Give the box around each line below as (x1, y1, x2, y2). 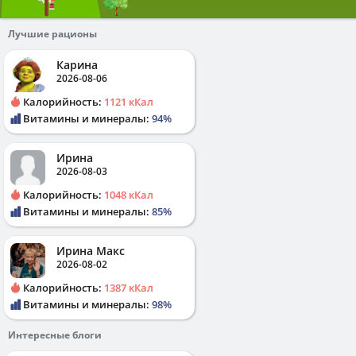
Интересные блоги (8, 327, 102, 342)
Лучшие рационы (8, 26, 97, 41)
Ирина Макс (56, 242, 125, 258)
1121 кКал (104, 94, 153, 109)
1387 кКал (104, 280, 153, 295)
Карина (56, 56, 98, 72)
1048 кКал (104, 187, 153, 202)
